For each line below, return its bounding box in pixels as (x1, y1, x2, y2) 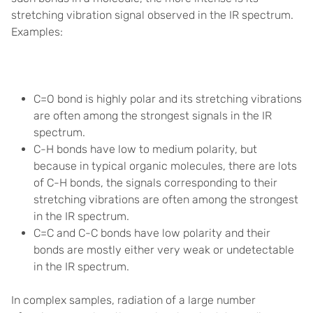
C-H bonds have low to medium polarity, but (34, 143, 257, 156)
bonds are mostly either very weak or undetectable (34, 243, 294, 256)
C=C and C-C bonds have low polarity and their (34, 226, 270, 240)
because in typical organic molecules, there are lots (34, 159, 297, 173)
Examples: (11, 25, 63, 38)
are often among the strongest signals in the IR (34, 109, 272, 122)
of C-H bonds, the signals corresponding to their (34, 176, 277, 189)
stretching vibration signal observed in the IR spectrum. (11, 8, 293, 22)
